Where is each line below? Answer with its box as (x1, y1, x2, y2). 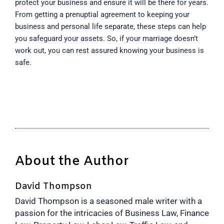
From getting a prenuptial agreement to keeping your (15, 10, 189, 19)
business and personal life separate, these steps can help (15, 22, 206, 31)
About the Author (15, 152, 129, 170)
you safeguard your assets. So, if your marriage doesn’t (15, 34, 198, 43)
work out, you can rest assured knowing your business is (15, 46, 204, 55)
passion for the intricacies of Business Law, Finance (15, 207, 209, 218)
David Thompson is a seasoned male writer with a (15, 195, 202, 206)
